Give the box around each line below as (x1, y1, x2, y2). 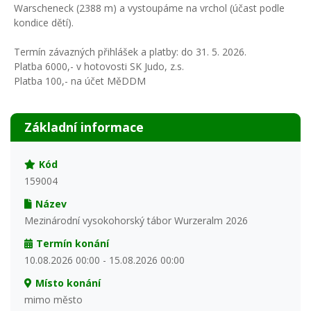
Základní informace (24, 119, 144, 136)
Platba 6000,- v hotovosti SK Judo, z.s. (13, 60, 184, 74)
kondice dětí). (13, 16, 74, 30)
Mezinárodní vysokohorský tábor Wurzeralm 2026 (24, 214, 248, 228)
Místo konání (35, 276, 101, 290)
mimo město (24, 293, 83, 307)
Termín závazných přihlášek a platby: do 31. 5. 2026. (13, 45, 246, 59)
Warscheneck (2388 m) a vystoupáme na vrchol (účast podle (13, 1, 285, 15)
